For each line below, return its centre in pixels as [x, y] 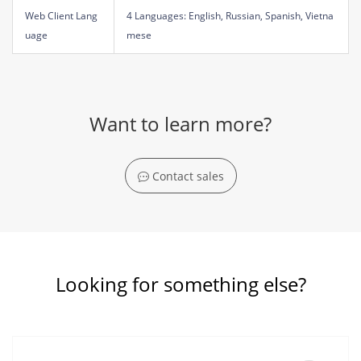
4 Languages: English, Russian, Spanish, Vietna [230, 15]
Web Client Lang [61, 15]
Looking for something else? [180, 284]
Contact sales [186, 176]
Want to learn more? [180, 124]
